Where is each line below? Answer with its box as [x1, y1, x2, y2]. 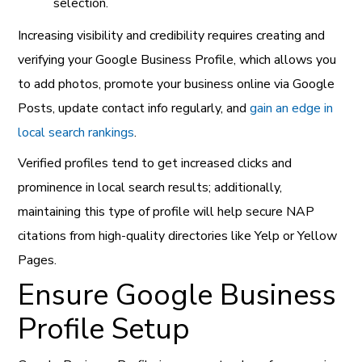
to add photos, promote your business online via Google [18, 74, 335, 93]
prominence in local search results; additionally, [18, 178, 283, 196]
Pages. [18, 250, 57, 269]
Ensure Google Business [18, 275, 337, 315]
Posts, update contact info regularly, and [18, 99, 250, 117]
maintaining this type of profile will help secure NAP [18, 202, 315, 221]
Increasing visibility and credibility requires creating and [18, 26, 326, 44]
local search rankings [18, 123, 135, 141]
